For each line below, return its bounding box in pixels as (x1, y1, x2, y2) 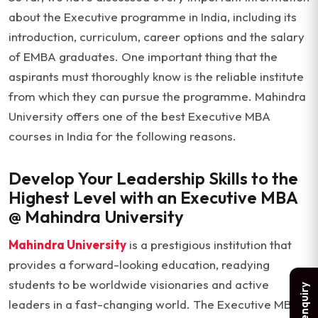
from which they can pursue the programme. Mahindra (9, 89, 306, 104)
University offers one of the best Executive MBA (9, 109, 270, 124)
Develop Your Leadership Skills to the (9, 168, 298, 189)
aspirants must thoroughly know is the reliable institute (9, 69, 304, 84)
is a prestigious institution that (126, 237, 292, 252)
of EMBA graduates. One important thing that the (9, 49, 278, 64)
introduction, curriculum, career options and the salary (9, 29, 305, 44)
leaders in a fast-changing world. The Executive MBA (9, 297, 300, 312)
